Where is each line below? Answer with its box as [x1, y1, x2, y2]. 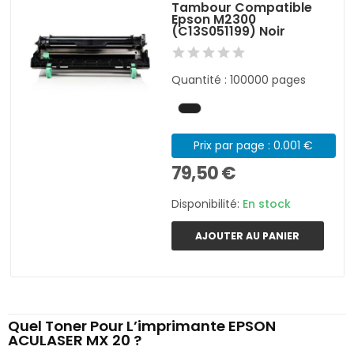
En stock [243, 196, 292, 213]
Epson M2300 [171, 9, 257, 28]
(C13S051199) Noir [171, 21, 286, 40]
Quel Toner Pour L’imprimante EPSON [8, 316, 276, 337]
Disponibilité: [171, 196, 243, 213]
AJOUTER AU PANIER [195, 228, 300, 243]
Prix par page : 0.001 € [194, 137, 314, 153]
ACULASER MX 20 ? [8, 330, 141, 351]
